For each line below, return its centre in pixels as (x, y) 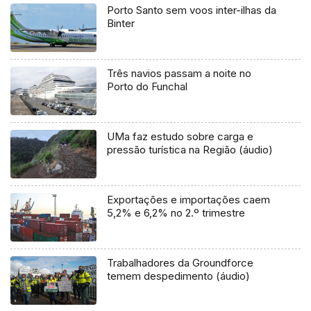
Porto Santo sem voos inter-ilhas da (192, 10)
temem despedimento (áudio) (179, 276)
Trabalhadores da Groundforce (180, 263)
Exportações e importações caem (189, 200)
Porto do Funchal (148, 87)
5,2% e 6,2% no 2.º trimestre (176, 213)
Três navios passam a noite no (179, 74)
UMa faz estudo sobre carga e (180, 137)
